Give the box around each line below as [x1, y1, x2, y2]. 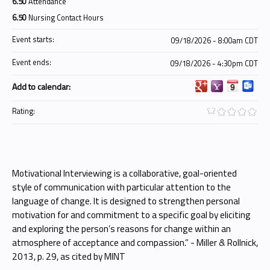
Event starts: [12, 34, 56, 45]
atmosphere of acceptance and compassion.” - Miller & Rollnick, [12, 236, 258, 250]
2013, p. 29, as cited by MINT [12, 250, 125, 263]
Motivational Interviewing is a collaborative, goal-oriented [12, 166, 237, 180]
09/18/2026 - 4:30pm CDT [171, 58, 258, 69]
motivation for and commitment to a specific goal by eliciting [12, 208, 251, 222]
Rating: [12, 105, 37, 117]
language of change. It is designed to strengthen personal [12, 194, 240, 208]
